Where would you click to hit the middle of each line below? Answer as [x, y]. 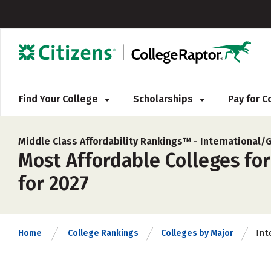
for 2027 [54, 183]
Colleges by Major [197, 233]
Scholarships [164, 99]
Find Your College [60, 99]
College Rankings [103, 233]
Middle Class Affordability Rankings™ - [109, 141]
